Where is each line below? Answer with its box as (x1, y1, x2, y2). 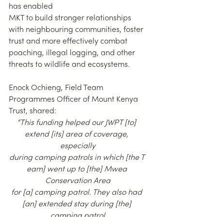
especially (60, 142, 95, 150)
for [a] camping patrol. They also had (11, 188, 144, 197)
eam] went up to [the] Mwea (26, 165, 129, 173)
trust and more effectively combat (9, 37, 129, 46)
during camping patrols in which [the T (9, 154, 146, 162)
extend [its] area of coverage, (25, 130, 130, 139)
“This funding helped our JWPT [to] (17, 119, 138, 127)
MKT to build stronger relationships (9, 14, 133, 22)
